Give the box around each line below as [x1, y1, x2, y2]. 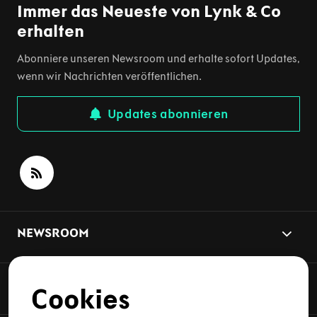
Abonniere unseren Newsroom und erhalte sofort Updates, [17, 52, 300, 66]
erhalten [17, 21, 84, 42]
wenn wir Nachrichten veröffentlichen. [17, 69, 202, 83]
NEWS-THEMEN [17, 277, 107, 293]
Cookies [31, 283, 130, 316]
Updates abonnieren [107, 106, 229, 122]
